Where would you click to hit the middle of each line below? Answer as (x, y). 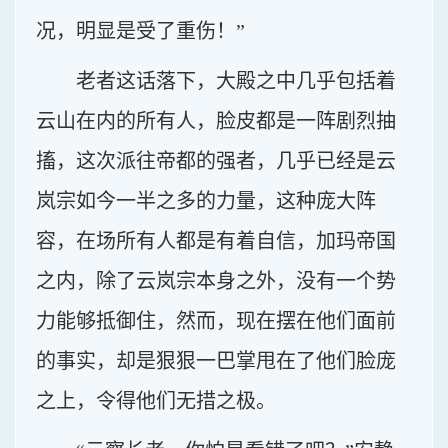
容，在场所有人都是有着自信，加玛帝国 (216, 241)
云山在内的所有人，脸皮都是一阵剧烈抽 (216, 121)
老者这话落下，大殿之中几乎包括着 (236, 81)
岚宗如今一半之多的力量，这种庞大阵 (206, 201)
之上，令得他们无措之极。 (156, 401)
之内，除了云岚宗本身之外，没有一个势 (216, 281)
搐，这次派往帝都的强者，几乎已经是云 (216, 161)
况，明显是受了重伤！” (140, 31)
